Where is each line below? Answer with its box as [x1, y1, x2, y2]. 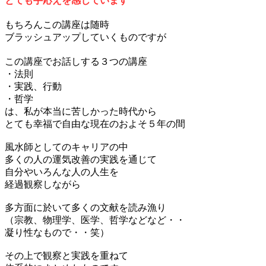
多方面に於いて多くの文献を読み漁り [5, 202, 166, 213]
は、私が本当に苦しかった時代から [5, 106, 157, 116]
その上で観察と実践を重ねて [5, 250, 128, 261]
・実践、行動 [5, 81, 62, 91]
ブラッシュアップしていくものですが [5, 31, 166, 42]
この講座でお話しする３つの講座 [5, 56, 147, 66]
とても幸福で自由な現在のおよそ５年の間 [5, 118, 185, 129]
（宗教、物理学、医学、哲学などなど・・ [5, 214, 185, 225]
